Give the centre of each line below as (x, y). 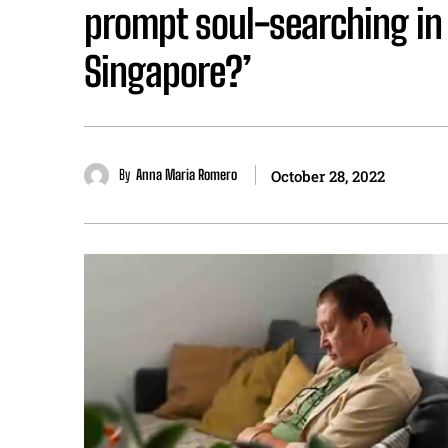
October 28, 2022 (328, 176)
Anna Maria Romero (186, 175)
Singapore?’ (167, 72)
